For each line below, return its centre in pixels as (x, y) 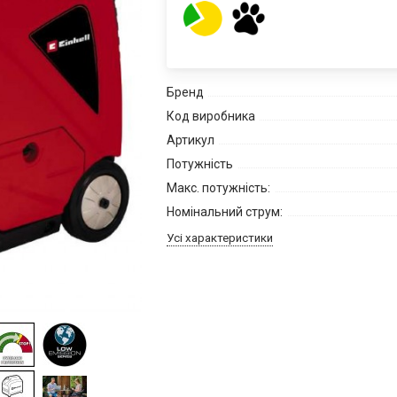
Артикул (190, 140)
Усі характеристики (219, 237)
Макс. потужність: (218, 187)
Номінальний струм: (224, 211)
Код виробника (210, 116)
